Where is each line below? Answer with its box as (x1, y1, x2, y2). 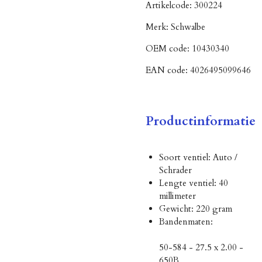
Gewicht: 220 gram (158, 203, 232, 215)
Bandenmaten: (158, 216, 213, 228)
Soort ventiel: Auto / (158, 151, 237, 164)
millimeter (158, 190, 196, 202)
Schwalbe (171, 20, 205, 33)
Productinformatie (146, 113, 256, 130)
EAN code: (146, 64, 190, 76)
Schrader (158, 164, 192, 177)
